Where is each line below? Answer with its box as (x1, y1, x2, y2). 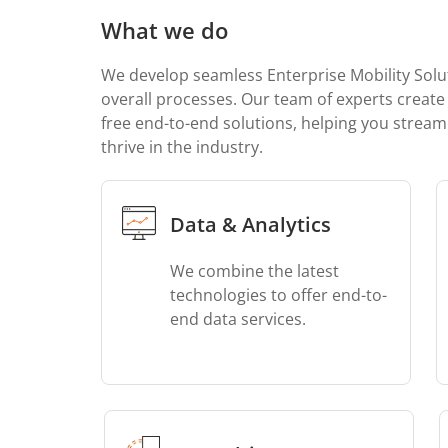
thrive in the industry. (101, 136, 263, 158)
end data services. (170, 308, 306, 330)
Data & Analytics (170, 211, 331, 238)
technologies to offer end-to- (170, 284, 387, 306)
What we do (101, 15, 228, 45)
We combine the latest (170, 260, 339, 282)
